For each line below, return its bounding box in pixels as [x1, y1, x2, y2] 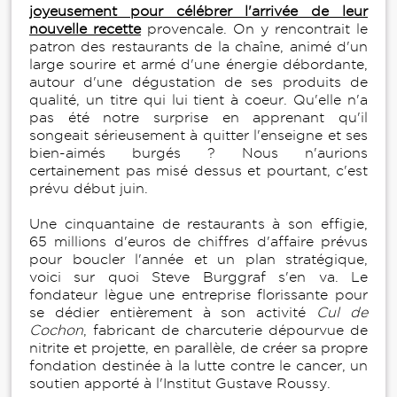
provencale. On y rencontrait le [141, 20, 368, 36]
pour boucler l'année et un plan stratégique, [29, 251, 368, 267]
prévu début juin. [29, 180, 152, 196]
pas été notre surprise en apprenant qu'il [29, 109, 368, 125]
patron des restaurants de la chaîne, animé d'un [29, 38, 368, 54]
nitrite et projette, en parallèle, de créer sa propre [29, 339, 368, 355]
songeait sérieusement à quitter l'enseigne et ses [29, 127, 368, 143]
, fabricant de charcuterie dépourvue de [83, 322, 368, 338]
